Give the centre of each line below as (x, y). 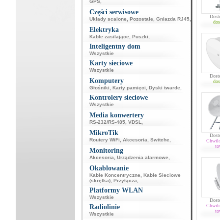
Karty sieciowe (111, 63)
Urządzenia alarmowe (142, 157)
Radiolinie (104, 207)
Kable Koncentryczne (115, 175)
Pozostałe (141, 19)
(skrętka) (100, 180)
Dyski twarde (164, 88)
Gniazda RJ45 (173, 19)
